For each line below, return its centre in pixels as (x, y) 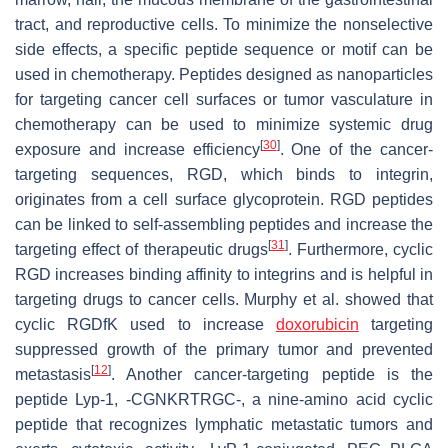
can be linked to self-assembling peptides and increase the (224, 225)
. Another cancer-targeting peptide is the (272, 375)
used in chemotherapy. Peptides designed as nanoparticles (224, 75)
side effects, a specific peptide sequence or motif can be (224, 50)
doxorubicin (317, 325)
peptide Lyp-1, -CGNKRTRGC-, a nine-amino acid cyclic (224, 400)
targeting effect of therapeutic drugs (141, 250)
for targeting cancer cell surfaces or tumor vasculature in (224, 100)
